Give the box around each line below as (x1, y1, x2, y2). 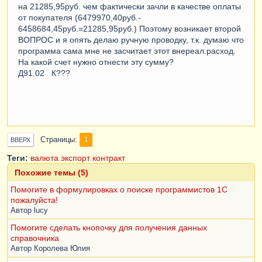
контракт (92, 153, 125, 163)
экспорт (61, 153, 90, 163)
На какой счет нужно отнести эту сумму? (18, 57, 174, 67)
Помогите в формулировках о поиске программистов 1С (11, 184, 227, 194)
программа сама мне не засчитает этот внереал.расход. (18, 46, 236, 56)
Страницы (40, 135, 75, 144)
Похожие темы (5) (15, 167, 88, 177)
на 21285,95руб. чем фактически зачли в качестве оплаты (18, 1, 241, 11)
